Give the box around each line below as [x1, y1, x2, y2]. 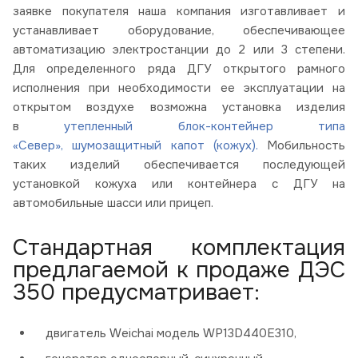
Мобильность [267, 137, 345, 154]
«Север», [13, 137, 73, 154]
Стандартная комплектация [13, 233, 345, 263]
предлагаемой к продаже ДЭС [13, 256, 345, 285]
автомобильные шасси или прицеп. [13, 195, 213, 212]
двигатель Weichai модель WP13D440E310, [46, 325, 296, 342]
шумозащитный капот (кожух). [72, 137, 267, 154]
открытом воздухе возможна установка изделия [13, 99, 345, 116]
